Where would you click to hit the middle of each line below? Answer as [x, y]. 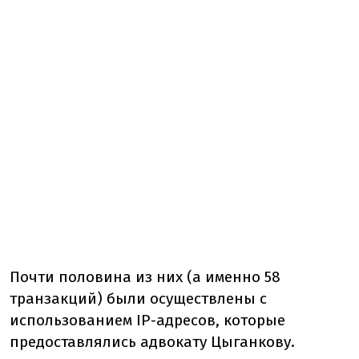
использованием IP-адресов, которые [147, 320]
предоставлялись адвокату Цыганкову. [152, 342]
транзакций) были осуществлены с [138, 298]
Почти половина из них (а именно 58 [145, 277]
